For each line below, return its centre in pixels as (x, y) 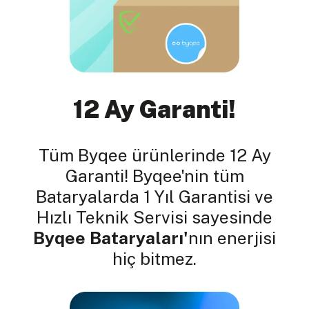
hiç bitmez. (154, 258)
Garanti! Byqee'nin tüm (154, 176)
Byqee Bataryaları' (111, 238)
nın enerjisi (232, 238)
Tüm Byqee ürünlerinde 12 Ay (154, 155)
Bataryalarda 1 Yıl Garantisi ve (154, 196)
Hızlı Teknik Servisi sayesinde (154, 217)
